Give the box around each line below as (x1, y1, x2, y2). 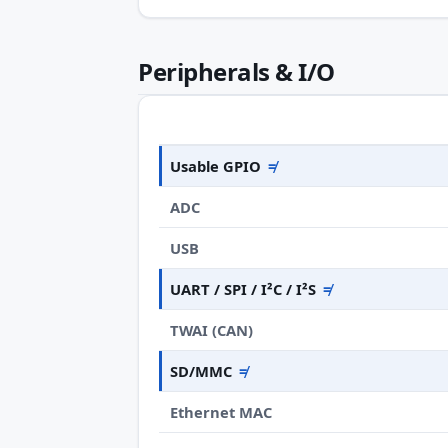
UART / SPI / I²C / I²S (170, 278, 317, 299)
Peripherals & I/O (138, 55, 335, 89)
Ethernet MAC (170, 401, 273, 422)
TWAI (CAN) (170, 319, 254, 340)
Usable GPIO (170, 155, 262, 176)
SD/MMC (170, 360, 233, 381)
